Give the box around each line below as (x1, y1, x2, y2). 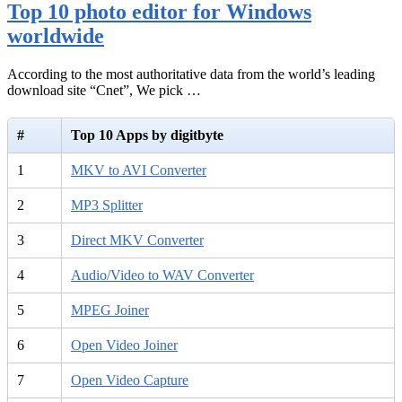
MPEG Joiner (71, 302, 149, 319)
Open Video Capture (71, 372, 188, 389)
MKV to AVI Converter (71, 162, 206, 179)
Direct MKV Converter (71, 232, 204, 249)
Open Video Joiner (71, 337, 178, 354)
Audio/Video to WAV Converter (71, 267, 254, 284)
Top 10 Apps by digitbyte (71, 127, 223, 144)
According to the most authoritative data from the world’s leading (7, 66, 375, 82)
